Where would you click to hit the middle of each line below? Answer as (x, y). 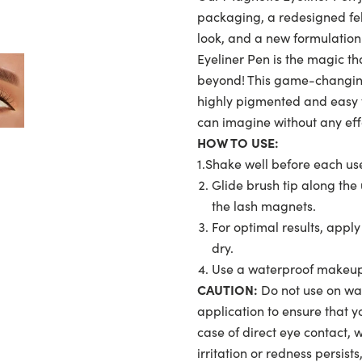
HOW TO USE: (238, 142)
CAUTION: (227, 289)
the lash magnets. (265, 205)
